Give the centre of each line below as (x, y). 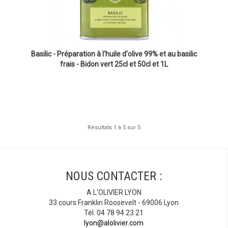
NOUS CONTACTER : (114, 176)
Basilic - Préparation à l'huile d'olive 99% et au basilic (114, 54)
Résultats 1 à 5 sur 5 (114, 128)
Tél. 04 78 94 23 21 (114, 213)
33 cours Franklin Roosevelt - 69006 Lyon (114, 203)
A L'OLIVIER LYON (114, 193)
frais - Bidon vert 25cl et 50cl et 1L (114, 64)
